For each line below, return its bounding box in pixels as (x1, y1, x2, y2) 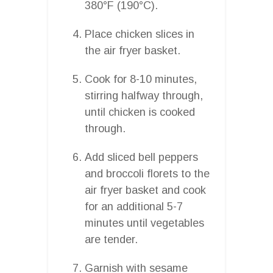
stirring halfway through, (85, 89, 203, 102)
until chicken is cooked (85, 105, 195, 118)
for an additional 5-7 (85, 200, 183, 213)
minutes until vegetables (85, 216, 204, 229)
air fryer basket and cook (85, 183, 206, 196)
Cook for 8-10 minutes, (85, 73, 197, 85)
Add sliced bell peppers (85, 151, 198, 163)
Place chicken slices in (85, 27, 194, 40)
